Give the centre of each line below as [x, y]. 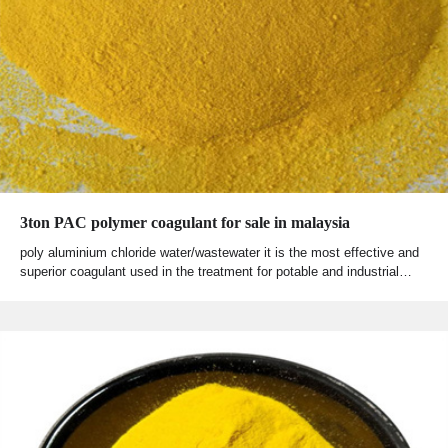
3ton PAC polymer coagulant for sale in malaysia [185, 223]
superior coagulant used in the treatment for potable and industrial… [216, 272]
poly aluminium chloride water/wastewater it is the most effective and [219, 253]
